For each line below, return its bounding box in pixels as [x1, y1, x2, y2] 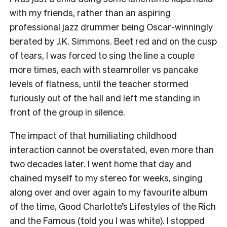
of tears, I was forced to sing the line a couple [10, 49, 195, 61]
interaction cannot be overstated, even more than [10, 143, 214, 155]
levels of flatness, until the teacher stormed [10, 77, 188, 89]
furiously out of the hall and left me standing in [10, 91, 200, 103]
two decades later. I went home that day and [10, 157, 192, 169]
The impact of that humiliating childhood [10, 129, 177, 141]
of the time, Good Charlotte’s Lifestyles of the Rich [10, 200, 216, 212]
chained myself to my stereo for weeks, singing [10, 171, 203, 183]
